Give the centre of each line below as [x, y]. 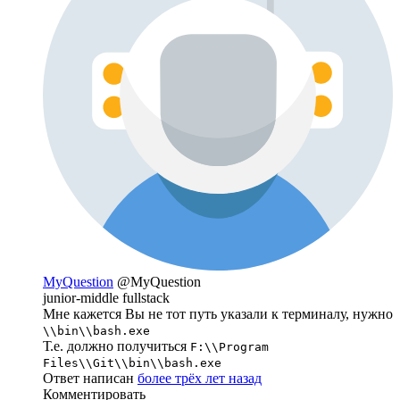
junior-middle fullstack [106, 297]
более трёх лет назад [200, 378]
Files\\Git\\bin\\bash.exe [132, 362]
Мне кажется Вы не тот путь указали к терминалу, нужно [218, 313]
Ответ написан [90, 378]
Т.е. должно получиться [117, 346]
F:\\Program [229, 346]
